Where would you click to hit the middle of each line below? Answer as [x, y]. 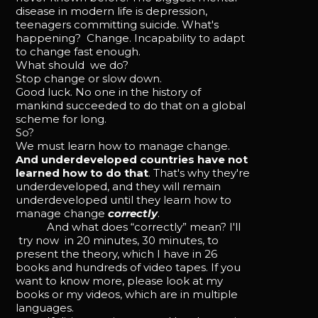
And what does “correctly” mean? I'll [128, 226]
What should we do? [72, 65]
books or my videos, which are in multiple [127, 294]
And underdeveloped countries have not [132, 159]
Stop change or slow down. [89, 78]
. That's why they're [199, 172]
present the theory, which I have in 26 [117, 253]
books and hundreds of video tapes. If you [128, 267]
